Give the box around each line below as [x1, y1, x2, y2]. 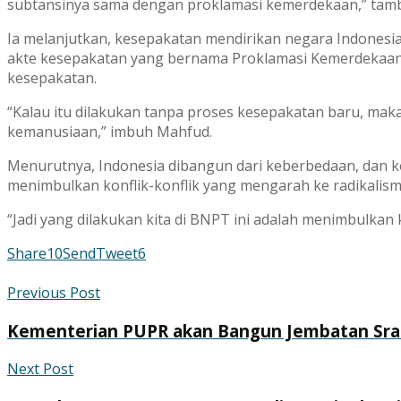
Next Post [7, 358, 73, 379]
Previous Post [7, 283, 100, 303]
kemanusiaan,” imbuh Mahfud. [7, 122, 212, 142]
